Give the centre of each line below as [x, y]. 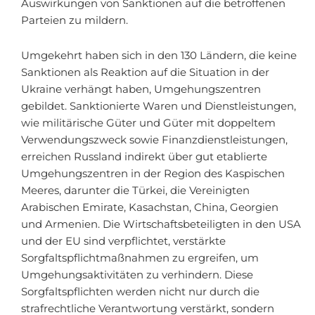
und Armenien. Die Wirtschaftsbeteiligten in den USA [161, 224]
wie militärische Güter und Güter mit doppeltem [148, 123]
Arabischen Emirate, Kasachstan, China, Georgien [150, 207]
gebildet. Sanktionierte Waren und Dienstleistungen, [159, 106]
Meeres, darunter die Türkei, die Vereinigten [135, 190]
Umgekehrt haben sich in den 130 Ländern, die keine [159, 55]
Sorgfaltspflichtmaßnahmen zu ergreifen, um [140, 258]
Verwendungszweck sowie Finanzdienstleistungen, [154, 140]
